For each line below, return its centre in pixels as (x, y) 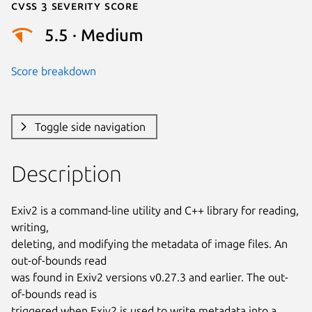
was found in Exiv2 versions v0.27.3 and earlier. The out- (150, 277)
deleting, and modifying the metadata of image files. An (149, 243)
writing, (30, 227)
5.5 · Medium (94, 36)
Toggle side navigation (90, 126)
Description (67, 173)
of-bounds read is (54, 294)
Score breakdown (54, 71)
